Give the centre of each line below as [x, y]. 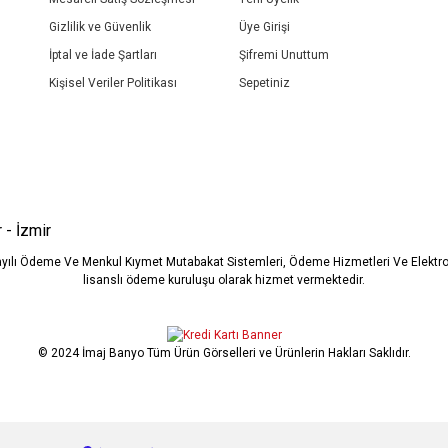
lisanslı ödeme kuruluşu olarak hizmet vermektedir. [224, 280]
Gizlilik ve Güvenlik [100, 27]
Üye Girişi [264, 27]
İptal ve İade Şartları [103, 55]
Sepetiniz [264, 83]
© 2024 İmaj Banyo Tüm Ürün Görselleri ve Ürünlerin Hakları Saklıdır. [224, 352]
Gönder [224, 184]
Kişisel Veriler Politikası [113, 83]
